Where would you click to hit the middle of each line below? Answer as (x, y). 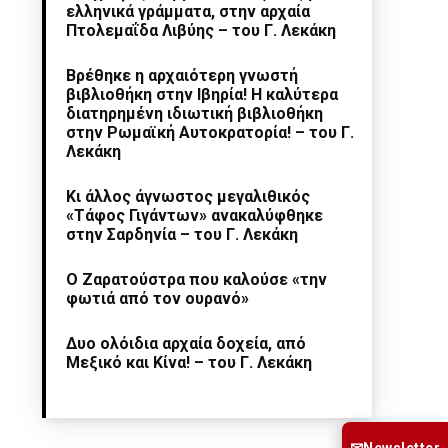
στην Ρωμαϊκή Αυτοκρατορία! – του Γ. (210, 132)
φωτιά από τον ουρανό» (158, 298)
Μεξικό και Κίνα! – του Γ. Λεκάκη (189, 362)
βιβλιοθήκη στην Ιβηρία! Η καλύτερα (202, 94)
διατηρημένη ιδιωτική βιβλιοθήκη (195, 113)
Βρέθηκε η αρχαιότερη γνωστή (182, 75)
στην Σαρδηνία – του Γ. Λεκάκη (182, 234)
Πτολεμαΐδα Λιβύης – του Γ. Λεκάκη (201, 30)
